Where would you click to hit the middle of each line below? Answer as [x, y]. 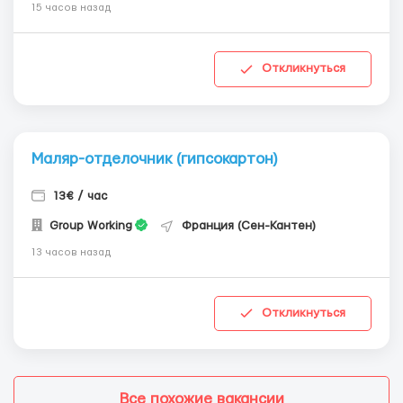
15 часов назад [72, 7]
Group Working [89, 225]
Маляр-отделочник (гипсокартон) [154, 158]
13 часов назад [72, 252]
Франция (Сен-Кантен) [249, 225]
